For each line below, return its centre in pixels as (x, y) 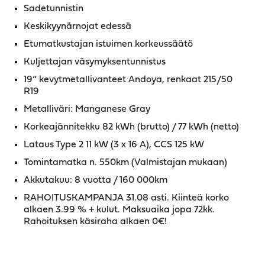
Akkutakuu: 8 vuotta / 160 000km (96, 180)
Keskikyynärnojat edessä (77, 27)
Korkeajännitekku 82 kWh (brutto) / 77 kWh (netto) (131, 127)
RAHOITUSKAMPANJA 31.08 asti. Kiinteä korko (126, 198)
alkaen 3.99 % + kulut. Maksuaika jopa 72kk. (119, 210)
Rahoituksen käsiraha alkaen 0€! (95, 222)
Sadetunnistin (54, 9)
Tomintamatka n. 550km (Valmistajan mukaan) (125, 163)
